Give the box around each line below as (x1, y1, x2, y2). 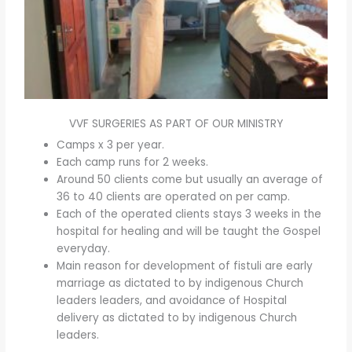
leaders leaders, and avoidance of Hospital (57, 292, 288, 308)
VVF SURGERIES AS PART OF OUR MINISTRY (69, 115, 283, 131)
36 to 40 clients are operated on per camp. (57, 189, 291, 204)
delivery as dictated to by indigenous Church (57, 310, 298, 325)
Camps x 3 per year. (57, 137, 165, 152)
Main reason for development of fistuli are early (57, 258, 313, 273)
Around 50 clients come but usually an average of (57, 171, 324, 187)
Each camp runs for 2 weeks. (57, 154, 209, 170)
